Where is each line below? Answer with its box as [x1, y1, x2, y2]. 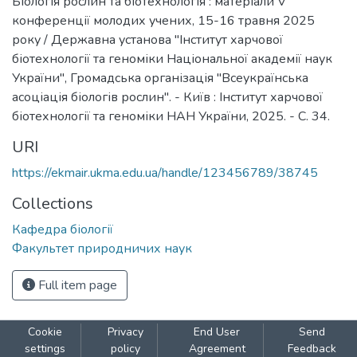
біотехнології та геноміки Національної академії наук [12, 50, 332, 68]
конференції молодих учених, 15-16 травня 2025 [12, 12, 315, 29]
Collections [12, 193, 93, 214]
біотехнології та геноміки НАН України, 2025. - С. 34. [12, 108, 330, 125]
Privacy [107, 324, 143, 339]
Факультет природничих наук [12, 240, 192, 257]
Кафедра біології [12, 221, 113, 238]
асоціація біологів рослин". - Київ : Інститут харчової [12, 88, 323, 106]
